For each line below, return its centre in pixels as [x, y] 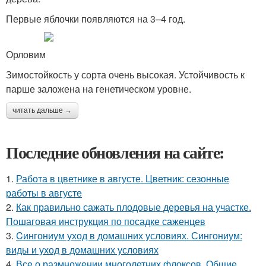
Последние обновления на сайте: [115, 153]
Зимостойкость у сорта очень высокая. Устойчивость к [125, 75]
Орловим [26, 55]
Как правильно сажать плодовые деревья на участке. [134, 207]
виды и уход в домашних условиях [82, 250]
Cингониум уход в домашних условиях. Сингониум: [129, 236]
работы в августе [44, 193]
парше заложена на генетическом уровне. [99, 89]
